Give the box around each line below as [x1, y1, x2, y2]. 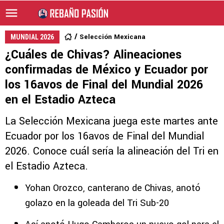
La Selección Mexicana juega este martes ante [5, 114, 218, 128]
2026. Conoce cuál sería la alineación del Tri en [5, 144, 218, 158]
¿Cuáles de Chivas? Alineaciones [5, 46, 181, 63]
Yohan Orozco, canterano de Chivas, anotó [25, 181, 200, 194]
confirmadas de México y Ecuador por [5, 61, 208, 78]
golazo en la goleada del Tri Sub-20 [25, 196, 169, 209]
